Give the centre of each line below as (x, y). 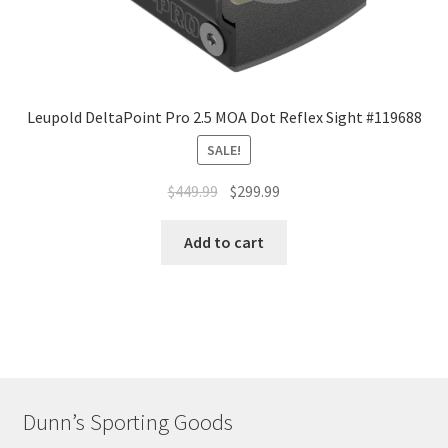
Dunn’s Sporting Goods (127, 421)
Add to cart (224, 241)
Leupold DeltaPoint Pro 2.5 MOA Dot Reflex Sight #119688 (224, 116)
